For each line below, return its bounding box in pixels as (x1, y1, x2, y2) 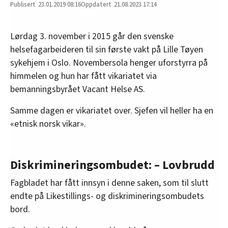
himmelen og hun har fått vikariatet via (10, 69, 157, 82)
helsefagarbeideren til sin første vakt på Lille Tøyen (10, 43, 203, 56)
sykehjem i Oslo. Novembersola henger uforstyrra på (10, 56, 208, 69)
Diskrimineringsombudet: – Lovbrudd (10, 156, 215, 174)
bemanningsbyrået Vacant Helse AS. (10, 82, 145, 96)
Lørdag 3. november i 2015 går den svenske (10, 30, 174, 43)
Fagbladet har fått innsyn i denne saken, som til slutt (10, 176, 209, 189)
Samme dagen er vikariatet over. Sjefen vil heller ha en (10, 104, 213, 117)
